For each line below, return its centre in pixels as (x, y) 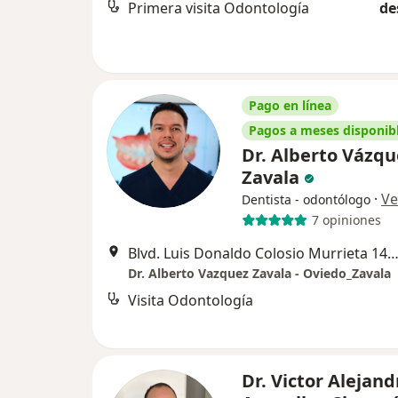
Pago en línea (290, 105)
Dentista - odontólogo (306, 199)
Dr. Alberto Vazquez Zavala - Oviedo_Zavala (259, 273)
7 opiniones (346, 220)
